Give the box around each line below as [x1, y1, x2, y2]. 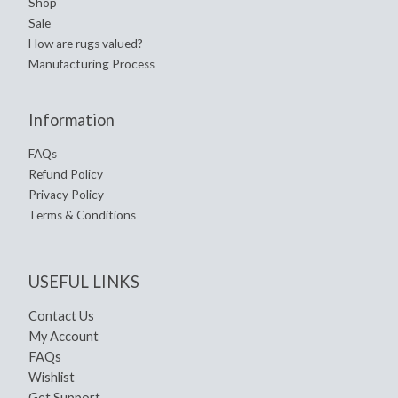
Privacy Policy [28, 187, 104, 202]
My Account [28, 329, 99, 345]
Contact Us [28, 308, 94, 324]
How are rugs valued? [28, 36, 143, 51]
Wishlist [28, 370, 75, 386]
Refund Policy [28, 166, 103, 181]
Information [28, 109, 115, 130]
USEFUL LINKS [28, 272, 139, 292]
